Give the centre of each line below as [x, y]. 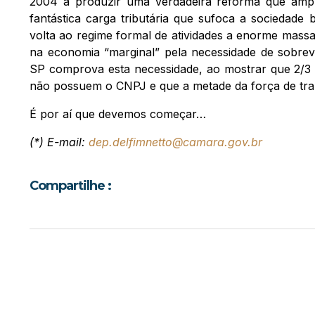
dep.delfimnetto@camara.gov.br [175, 142]
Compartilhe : [70, 185]
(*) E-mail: [59, 142]
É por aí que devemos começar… [118, 114]
